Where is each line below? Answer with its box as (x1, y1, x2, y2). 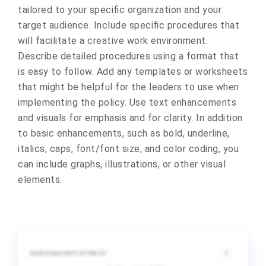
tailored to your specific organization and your (18, 4, 221, 15)
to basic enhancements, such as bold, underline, (18, 128, 230, 139)
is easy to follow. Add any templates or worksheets (18, 66, 248, 77)
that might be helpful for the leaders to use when (18, 81, 239, 93)
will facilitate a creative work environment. (18, 35, 208, 46)
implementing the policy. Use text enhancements (18, 97, 236, 108)
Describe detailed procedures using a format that (18, 50, 239, 62)
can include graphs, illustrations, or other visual (18, 159, 226, 170)
